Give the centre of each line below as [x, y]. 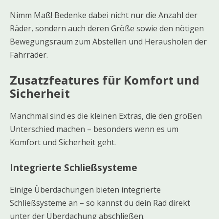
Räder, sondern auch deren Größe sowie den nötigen [107, 29]
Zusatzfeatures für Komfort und [105, 80]
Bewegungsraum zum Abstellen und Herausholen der [108, 42]
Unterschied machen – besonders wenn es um [94, 129]
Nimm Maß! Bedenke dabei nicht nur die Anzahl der [104, 15]
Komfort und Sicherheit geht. [63, 142]
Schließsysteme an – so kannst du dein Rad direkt [100, 203]
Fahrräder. [29, 55]
